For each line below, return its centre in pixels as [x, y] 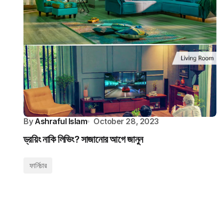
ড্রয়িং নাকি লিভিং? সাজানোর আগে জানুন [83, 139]
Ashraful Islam [61, 121]
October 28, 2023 [126, 121]
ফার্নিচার [38, 165]
